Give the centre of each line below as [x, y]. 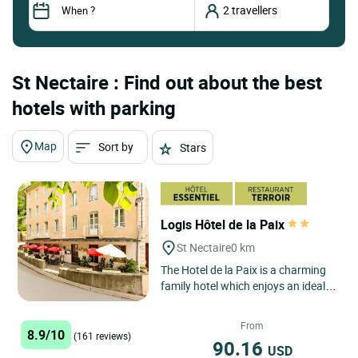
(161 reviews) [103, 335]
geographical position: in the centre [247, 302]
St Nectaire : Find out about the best [167, 82]
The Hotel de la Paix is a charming [244, 270]
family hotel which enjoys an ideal [243, 286]
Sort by [116, 146]
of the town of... [201, 318]
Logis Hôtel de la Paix [225, 224]
